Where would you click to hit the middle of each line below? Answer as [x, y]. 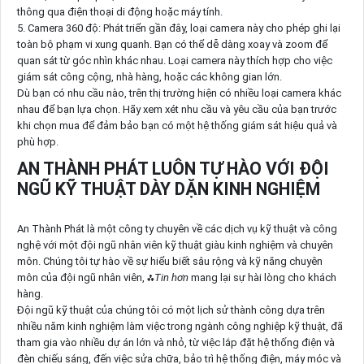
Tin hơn [171, 277]
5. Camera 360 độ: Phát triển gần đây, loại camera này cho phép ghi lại [178, 28]
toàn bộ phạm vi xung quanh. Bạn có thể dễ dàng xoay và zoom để [172, 45]
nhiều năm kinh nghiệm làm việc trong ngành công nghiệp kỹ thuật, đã [180, 326]
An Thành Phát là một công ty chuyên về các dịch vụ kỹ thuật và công [177, 228]
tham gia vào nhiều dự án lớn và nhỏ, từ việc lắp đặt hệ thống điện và [175, 342]
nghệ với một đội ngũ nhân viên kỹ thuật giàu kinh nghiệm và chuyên [175, 245]
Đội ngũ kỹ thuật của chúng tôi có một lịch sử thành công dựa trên [171, 310]
